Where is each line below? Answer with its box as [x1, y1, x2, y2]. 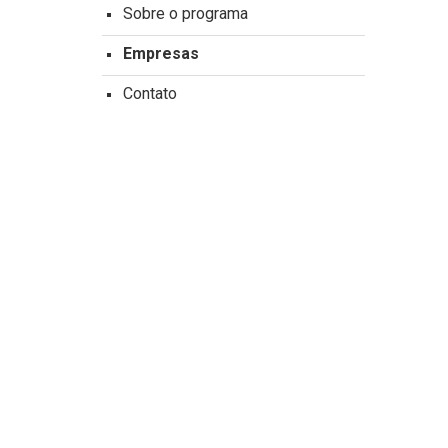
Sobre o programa [123, 4, 248, 23]
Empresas [123, 44, 199, 63]
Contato [123, 84, 177, 103]
